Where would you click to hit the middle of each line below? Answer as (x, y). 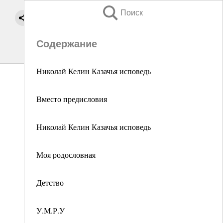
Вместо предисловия (72, 99)
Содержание (67, 44)
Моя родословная (66, 155)
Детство (50, 182)
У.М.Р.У (51, 210)
